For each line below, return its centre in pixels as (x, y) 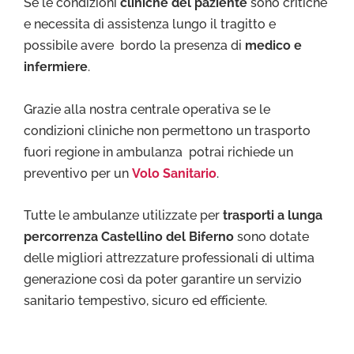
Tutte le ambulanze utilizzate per (123, 216)
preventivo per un (78, 173)
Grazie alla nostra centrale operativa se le (147, 109)
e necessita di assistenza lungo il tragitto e (150, 24)
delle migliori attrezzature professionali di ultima (169, 258)
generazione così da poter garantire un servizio (163, 280)
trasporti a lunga (273, 216)
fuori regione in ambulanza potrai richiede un (158, 152)
